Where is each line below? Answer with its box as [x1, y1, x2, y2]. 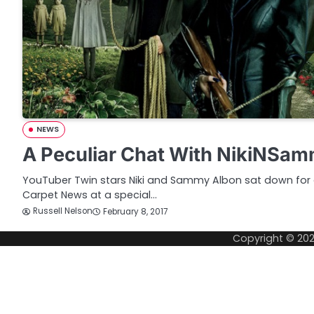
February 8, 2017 [103, 205, 168, 217]
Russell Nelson [33, 205, 93, 217]
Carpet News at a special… [22, 188, 157, 202]
